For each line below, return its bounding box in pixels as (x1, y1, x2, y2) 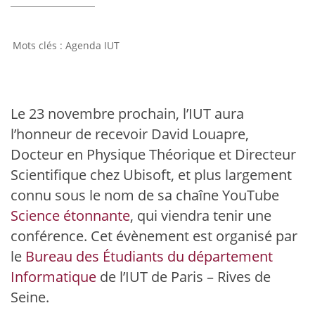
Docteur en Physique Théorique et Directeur (11, 145, 296, 164)
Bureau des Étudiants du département (25, 247, 273, 266)
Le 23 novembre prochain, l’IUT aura (11, 104, 244, 123)
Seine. (11, 288, 49, 307)
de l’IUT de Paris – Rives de (96, 267, 271, 286)
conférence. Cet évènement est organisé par (11, 226, 297, 245)
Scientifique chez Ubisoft (11, 165, 171, 184)
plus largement (194, 165, 292, 184)
